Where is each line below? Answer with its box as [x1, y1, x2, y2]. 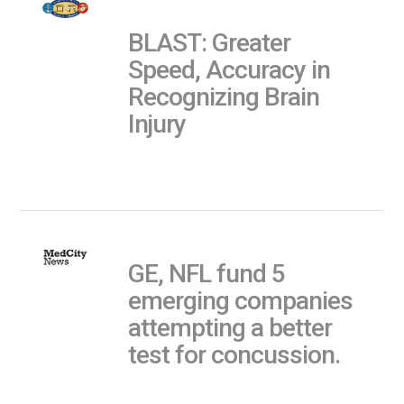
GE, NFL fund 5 [128, 258, 286, 289]
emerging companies [128, 285, 353, 316]
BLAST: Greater [128, 27, 291, 58]
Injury [128, 108, 187, 139]
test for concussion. [128, 339, 341, 370]
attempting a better [128, 312, 333, 343]
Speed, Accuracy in [128, 54, 331, 85]
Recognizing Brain [128, 81, 320, 112]
